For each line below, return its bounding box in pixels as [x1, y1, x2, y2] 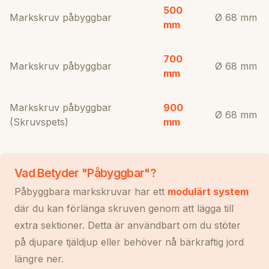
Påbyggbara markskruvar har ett [14, 185, 168, 198]
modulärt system [168, 185, 249, 198]
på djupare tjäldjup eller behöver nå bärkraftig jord [14, 235, 244, 248]
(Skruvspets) [10, 115, 68, 128]
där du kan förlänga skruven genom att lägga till [14, 202, 234, 214]
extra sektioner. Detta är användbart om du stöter [14, 219, 241, 231]
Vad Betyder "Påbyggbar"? [14, 165, 156, 180]
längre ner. [14, 252, 64, 265]
